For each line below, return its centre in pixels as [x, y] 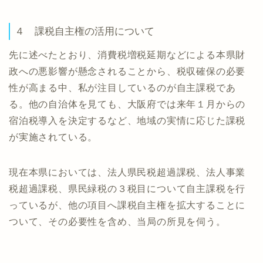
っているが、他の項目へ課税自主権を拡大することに [127, 205]
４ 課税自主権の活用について [85, 31]
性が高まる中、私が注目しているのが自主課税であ [122, 88]
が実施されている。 [53, 137]
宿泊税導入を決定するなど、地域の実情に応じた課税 [127, 121]
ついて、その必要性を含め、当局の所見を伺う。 [117, 222]
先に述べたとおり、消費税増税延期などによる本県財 [127, 55]
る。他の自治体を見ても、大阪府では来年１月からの [127, 104]
